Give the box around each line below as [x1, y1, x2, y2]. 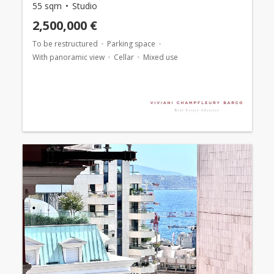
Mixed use [143, 52, 178, 63]
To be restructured [32, 39, 98, 50]
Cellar [113, 52, 134, 63]
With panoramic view [32, 52, 105, 63]
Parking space [106, 39, 155, 50]
